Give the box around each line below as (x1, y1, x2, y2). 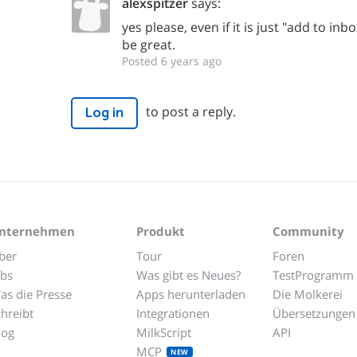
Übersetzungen (273, 304, 355, 321)
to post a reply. (146, 103, 236, 121)
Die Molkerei (273, 285, 343, 302)
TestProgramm (273, 266, 354, 283)
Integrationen (136, 304, 210, 321)
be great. (122, 35, 175, 53)
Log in (85, 104, 124, 120)
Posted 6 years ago (122, 53, 222, 69)
